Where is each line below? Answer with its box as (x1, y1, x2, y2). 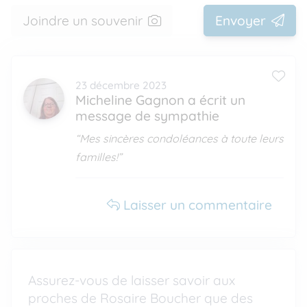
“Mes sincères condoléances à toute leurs (75, 132, 284, 145)
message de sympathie (75, 108, 219, 124)
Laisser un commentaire (120, 197, 272, 213)
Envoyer (215, 12, 266, 29)
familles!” (75, 150, 122, 164)
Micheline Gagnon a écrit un (75, 92, 245, 108)
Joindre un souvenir (23, 12, 143, 29)
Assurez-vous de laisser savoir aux (28, 272, 235, 288)
